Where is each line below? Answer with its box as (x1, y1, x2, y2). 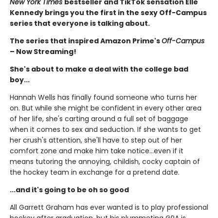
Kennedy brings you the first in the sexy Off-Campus (10, 8, 207, 18)
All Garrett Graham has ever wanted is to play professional (10, 202, 208, 213)
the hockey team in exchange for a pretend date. (10, 167, 180, 178)
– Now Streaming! (10, 47, 76, 57)
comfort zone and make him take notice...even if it (10, 146, 183, 156)
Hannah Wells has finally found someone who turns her (10, 92, 197, 103)
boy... (10, 75, 30, 85)
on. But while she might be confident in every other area (10, 103, 201, 113)
